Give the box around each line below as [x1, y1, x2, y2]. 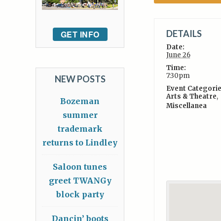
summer [62, 110, 98, 120]
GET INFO [60, 29, 100, 40]
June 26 [166, 51, 190, 59]
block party [56, 189, 104, 200]
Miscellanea [166, 102, 207, 110]
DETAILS [166, 28, 202, 39]
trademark [57, 124, 103, 134]
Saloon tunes [53, 162, 107, 172]
